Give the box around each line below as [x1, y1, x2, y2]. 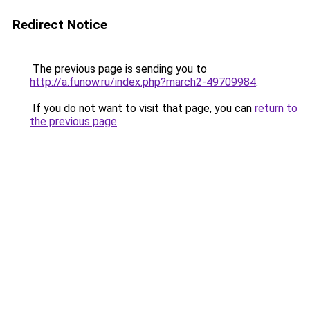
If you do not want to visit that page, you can [30, 102, 255, 115]
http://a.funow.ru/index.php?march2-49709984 [30, 75, 256, 89]
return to [255, 102, 298, 115]
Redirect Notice [12, 17, 107, 33]
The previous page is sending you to [30, 62, 207, 75]
